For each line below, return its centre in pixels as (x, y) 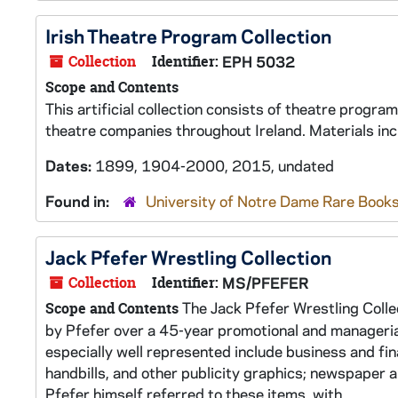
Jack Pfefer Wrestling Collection (188, 257)
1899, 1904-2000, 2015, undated (215, 165)
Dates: (70, 165)
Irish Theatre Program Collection (188, 36)
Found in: (79, 201)
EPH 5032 (259, 61)
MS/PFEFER (266, 283)
